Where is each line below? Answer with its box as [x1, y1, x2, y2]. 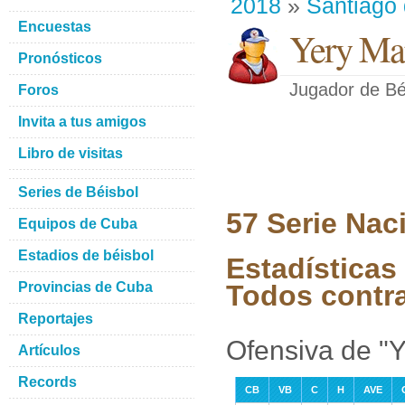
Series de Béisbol [18, 184, 138, 200]
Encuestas [18, 19, 91, 34]
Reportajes [18, 311, 93, 326]
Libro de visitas [18, 146, 123, 161]
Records [18, 374, 77, 390]
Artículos [18, 343, 80, 358]
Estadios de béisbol [18, 248, 154, 263]
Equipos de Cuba [18, 216, 137, 231]
